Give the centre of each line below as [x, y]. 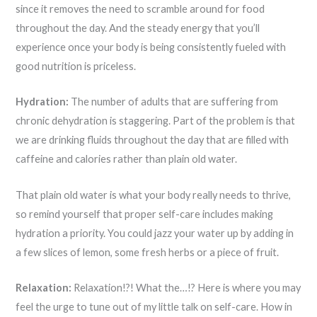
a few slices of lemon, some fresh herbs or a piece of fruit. [148, 252]
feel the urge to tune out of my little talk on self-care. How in [154, 307]
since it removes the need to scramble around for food [140, 9]
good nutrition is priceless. [76, 67]
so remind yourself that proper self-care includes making [145, 214]
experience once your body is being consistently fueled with [151, 47]
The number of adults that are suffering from [174, 102]
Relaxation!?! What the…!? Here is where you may [186, 288]
